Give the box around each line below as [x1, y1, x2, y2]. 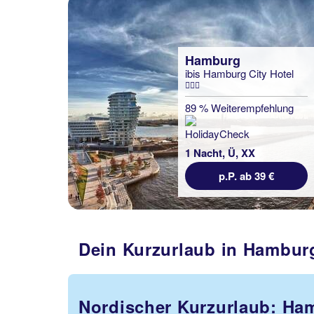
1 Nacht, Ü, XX [185, 145, 255, 161]
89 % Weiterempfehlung [185, 100, 294, 115]
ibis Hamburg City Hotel [185, 66, 294, 81]
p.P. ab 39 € [219, 168, 274, 184]
